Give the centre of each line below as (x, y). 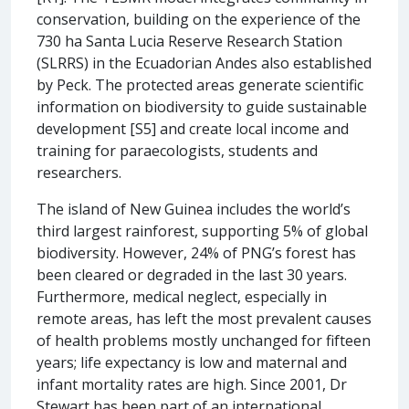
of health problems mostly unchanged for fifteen (204, 340)
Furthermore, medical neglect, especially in (182, 296)
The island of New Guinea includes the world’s (194, 209)
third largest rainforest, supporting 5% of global (202, 231)
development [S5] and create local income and (193, 128)
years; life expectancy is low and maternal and (192, 362)
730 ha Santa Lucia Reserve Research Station (189, 41)
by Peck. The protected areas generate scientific (200, 84)
